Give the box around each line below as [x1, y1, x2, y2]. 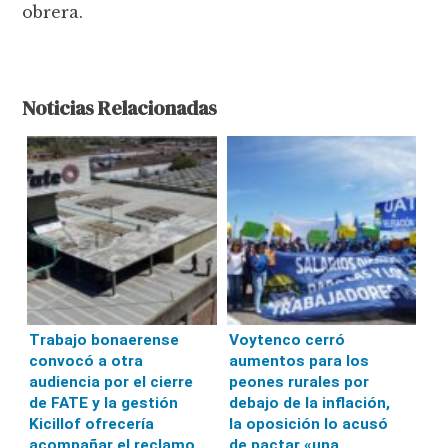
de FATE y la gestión [29, 394, 179, 413]
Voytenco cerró [228, 331, 345, 350]
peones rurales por [228, 373, 369, 392]
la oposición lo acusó [228, 415, 388, 434]
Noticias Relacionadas [22, 93, 218, 122]
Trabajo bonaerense [29, 331, 180, 350]
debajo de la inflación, [228, 394, 390, 413]
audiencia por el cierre [29, 373, 194, 392]
